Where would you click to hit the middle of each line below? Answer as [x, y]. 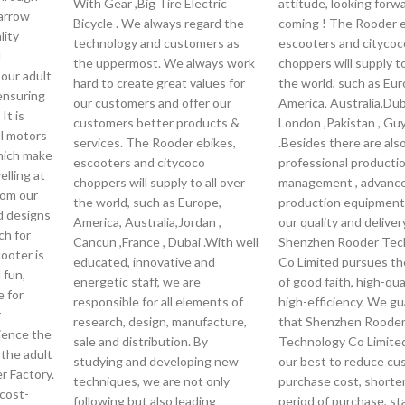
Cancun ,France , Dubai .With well [166, 242]
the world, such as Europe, [148, 202]
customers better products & [157, 122]
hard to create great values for [160, 83]
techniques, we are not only [152, 381]
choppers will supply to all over [160, 182]
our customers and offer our [153, 103]
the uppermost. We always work [165, 63]
